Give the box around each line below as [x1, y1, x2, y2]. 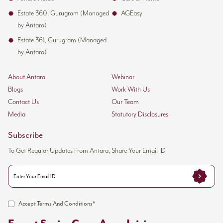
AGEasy [121, 9, 143, 18]
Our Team [111, 98, 139, 107]
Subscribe [8, 129, 43, 141]
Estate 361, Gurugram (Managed [17, 36, 107, 45]
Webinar [111, 73, 134, 82]
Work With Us [111, 86, 150, 94]
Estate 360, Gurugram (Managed [17, 9, 110, 18]
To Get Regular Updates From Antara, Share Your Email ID [8, 147, 166, 155]
